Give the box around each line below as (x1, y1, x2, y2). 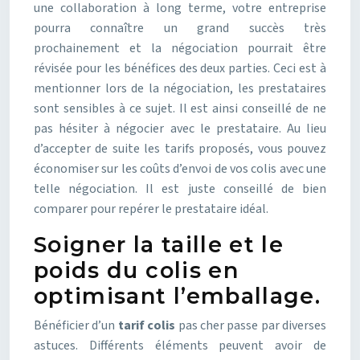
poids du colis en (34, 257, 239, 284)
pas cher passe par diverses (175, 317, 326, 334)
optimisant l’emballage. (34, 283, 321, 309)
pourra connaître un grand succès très (34, 19, 326, 37)
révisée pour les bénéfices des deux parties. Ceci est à (34, 59, 326, 77)
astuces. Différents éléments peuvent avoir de (34, 337, 326, 354)
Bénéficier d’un (34, 317, 118, 334)
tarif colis (117, 317, 176, 334)
